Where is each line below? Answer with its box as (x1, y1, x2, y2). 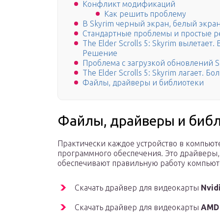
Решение (82, 49, 117, 58)
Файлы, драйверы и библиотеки (82, 78, 204, 87)
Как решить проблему (104, 9, 186, 19)
